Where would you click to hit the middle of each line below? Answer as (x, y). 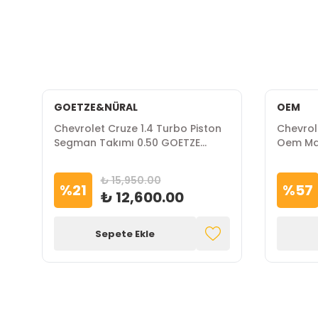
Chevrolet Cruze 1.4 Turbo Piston (137, 128)
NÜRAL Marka (87, 157)
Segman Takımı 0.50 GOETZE (127, 143)
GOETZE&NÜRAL (95, 107)
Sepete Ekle (125, 234)
